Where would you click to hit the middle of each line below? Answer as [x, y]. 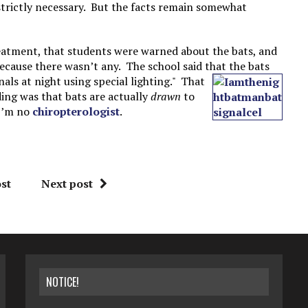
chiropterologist [76, 111]
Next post [67, 184]
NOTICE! [63, 282]
